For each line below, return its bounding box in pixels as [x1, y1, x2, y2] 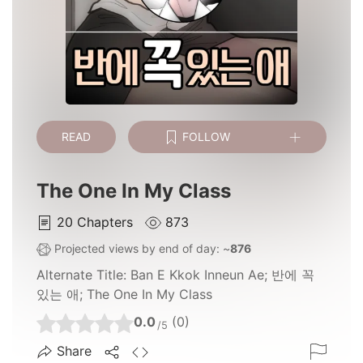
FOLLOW [179, 129, 231, 143]
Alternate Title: [36, 267, 130, 284]
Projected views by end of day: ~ [51, 241, 230, 255]
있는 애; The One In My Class [36, 286, 212, 303]
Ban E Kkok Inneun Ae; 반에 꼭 [130, 267, 314, 284]
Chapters [77, 213, 137, 230]
